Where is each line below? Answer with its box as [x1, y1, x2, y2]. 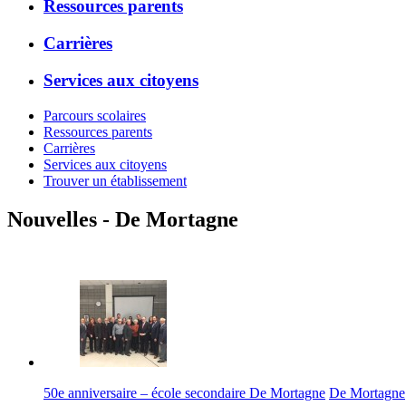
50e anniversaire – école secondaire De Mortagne [43, 385, 325, 401]
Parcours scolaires [43, 107, 146, 123]
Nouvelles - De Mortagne [7, 207, 238, 231]
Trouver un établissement [43, 172, 187, 188]
